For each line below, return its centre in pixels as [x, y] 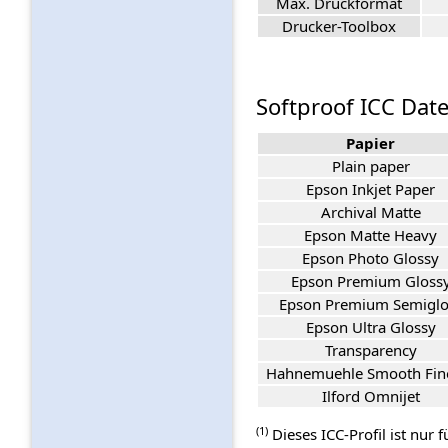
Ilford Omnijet [370, 396]
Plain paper [370, 166]
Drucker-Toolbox [339, 26]
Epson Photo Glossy [370, 258]
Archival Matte [370, 212]
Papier [370, 143]
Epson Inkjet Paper [370, 189]
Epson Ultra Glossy [370, 327]
